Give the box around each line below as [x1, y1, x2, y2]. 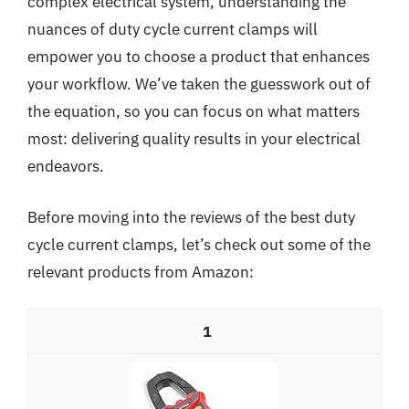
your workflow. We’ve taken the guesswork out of [27, 74, 371, 94]
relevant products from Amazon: [27, 261, 254, 282]
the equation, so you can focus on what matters [27, 101, 360, 121]
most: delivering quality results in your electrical [27, 129, 361, 149]
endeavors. [27, 156, 104, 176]
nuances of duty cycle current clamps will [27, 19, 318, 39]
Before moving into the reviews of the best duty [27, 206, 355, 227]
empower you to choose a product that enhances [27, 47, 370, 67]
